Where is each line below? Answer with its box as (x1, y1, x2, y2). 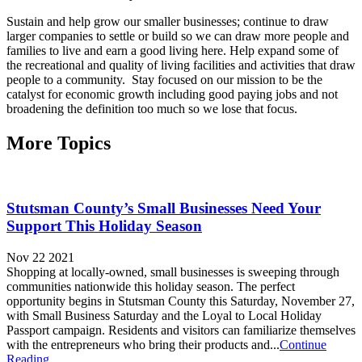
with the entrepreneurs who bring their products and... (6, 338, 280, 352)
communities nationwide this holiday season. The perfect (6, 280, 295, 294)
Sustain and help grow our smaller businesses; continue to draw (6, 14, 329, 28)
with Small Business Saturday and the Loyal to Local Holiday (6, 309, 322, 323)
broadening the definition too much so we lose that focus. (6, 101, 297, 116)
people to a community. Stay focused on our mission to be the (6, 72, 322, 86)
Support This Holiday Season (6, 217, 202, 235)
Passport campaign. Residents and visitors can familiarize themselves (6, 323, 356, 338)
